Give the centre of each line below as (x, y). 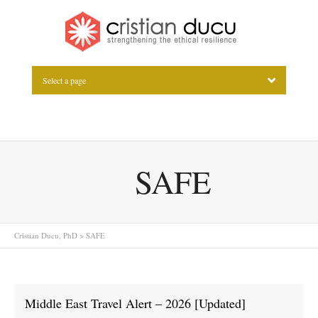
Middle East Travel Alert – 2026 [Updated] (135, 303)
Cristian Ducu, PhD (46, 235)
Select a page (64, 80)
